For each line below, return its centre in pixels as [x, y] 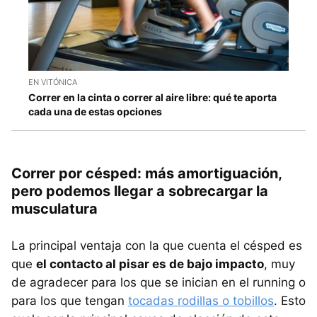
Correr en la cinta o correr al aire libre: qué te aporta [152, 97]
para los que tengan [70, 301]
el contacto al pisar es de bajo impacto [150, 264]
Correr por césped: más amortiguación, [146, 173]
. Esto [290, 301]
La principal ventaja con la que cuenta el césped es [157, 246]
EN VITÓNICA [53, 82]
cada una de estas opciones [95, 111]
